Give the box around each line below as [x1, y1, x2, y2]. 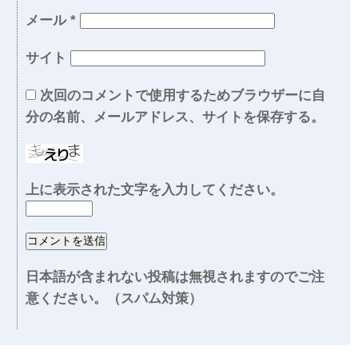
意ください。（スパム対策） [26, 291, 202, 306]
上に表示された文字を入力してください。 [26, 182, 284, 197]
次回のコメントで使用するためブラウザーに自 [40, 88, 325, 103]
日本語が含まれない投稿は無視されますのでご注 [26, 269, 324, 284]
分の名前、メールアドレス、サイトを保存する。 [26, 109, 324, 125]
